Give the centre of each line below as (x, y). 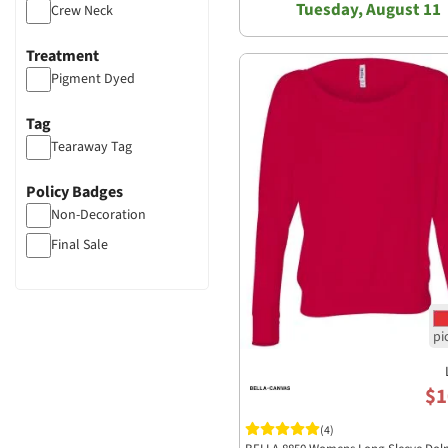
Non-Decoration (98, 215)
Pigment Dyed (93, 79)
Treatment (62, 56)
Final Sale (79, 245)
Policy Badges (74, 192)
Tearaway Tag (91, 147)
